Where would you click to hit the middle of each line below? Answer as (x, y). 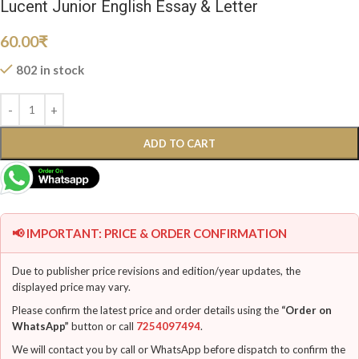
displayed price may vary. (71, 286)
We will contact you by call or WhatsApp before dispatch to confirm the (179, 349)
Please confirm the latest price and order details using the (147, 310)
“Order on (307, 310)
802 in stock (50, 69)
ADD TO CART (179, 143)
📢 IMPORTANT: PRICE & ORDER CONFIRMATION (149, 233)
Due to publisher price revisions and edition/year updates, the (156, 270)
